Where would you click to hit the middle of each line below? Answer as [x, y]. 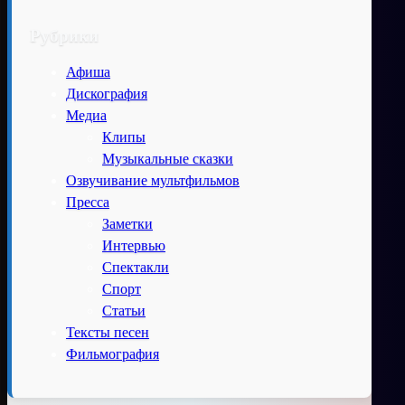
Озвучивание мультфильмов [153, 180]
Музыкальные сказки [168, 158]
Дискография [107, 93]
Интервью [134, 245]
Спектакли [136, 267]
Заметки [127, 223]
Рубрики [64, 35]
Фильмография [113, 353]
